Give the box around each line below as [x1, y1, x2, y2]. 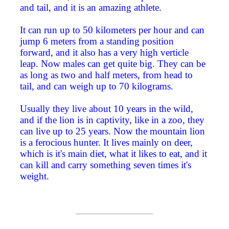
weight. [20, 171, 49, 182]
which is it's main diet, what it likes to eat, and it [20, 148, 207, 159]
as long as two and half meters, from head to [20, 70, 193, 81]
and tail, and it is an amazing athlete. [20, 2, 162, 13]
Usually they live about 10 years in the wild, [20, 103, 193, 114]
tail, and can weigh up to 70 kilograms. [20, 81, 173, 92]
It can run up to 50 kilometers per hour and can [20, 25, 204, 36]
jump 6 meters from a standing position [20, 36, 174, 47]
